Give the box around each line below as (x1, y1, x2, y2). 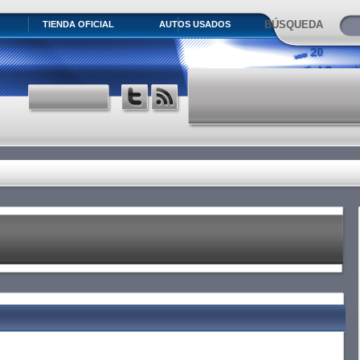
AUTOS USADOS (159, 19, 231, 29)
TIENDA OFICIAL (42, 19, 114, 29)
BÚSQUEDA (264, 18, 323, 31)
